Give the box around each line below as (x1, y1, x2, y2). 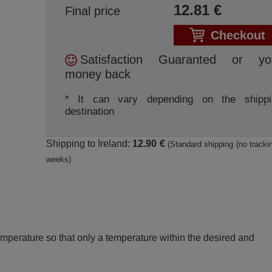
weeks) (46, 155, 71, 164)
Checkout (210, 29, 265, 42)
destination (64, 106, 114, 117)
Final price (64, 4, 120, 18)
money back (64, 67, 131, 81)
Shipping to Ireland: (46, 138, 133, 149)
